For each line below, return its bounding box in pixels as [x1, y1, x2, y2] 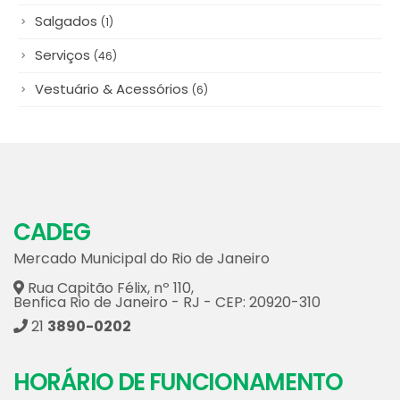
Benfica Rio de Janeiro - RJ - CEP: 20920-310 [13, 247, 321, 269]
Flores [13, 364, 59, 386]
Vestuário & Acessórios [35, 35, 192, 54]
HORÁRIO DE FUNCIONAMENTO [13, 321, 343, 354]
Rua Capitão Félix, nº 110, [24, 233, 194, 254]
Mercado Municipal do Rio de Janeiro [13, 204, 270, 225]
